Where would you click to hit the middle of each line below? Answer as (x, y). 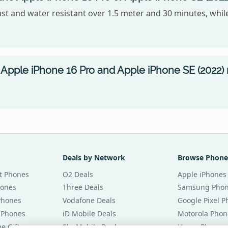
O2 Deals (78, 174)
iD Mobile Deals (89, 213)
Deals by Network (94, 157)
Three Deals (83, 187)
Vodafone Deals (89, 201)
